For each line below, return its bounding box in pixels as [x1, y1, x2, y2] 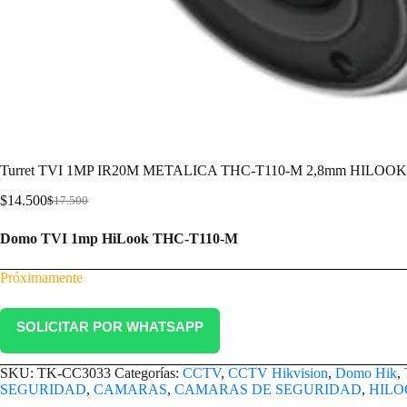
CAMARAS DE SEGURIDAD [174, 382, 362, 398]
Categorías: [114, 365, 183, 382]
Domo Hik [335, 365, 397, 382]
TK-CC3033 [37, 365, 111, 382]
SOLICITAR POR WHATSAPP [16, 319, 203, 335]
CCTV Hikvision [228, 365, 328, 382]
